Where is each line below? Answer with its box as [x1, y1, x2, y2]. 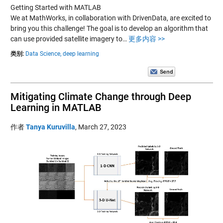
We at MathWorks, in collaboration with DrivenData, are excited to [10, 13, 211, 22]
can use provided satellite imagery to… [10, 34, 128, 43]
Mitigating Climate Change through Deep [10, 90, 191, 103]
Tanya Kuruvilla [25, 122, 75, 131]
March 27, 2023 [78, 122, 126, 131]
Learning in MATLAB [10, 101, 102, 113]
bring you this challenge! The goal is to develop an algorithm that [10, 24, 208, 32]
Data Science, [25, 50, 61, 57]
